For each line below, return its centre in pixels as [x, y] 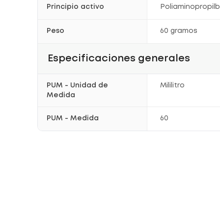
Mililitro [173, 85]
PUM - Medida [73, 118]
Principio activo [75, 7]
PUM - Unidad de [77, 85]
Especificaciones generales [119, 58]
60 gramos [179, 31]
